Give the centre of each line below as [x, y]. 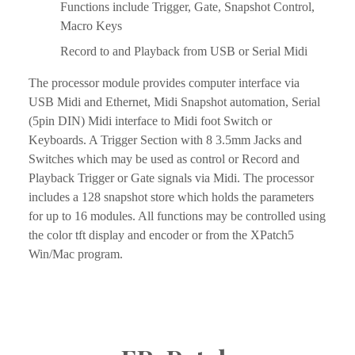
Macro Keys [91, 26]
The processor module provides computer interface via [164, 83]
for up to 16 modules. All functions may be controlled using [177, 216]
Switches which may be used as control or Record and [164, 159]
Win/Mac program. [76, 254]
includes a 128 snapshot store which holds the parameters [171, 197]
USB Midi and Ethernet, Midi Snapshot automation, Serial [174, 102]
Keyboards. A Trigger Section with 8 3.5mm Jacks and [165, 140]
